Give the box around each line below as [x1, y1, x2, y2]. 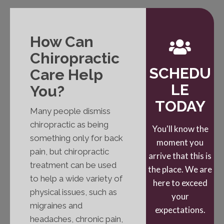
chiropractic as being [30, 119, 108, 129]
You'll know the [151, 123, 208, 134]
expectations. [154, 204, 205, 215]
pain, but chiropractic [30, 146, 109, 156]
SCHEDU [149, 64, 211, 82]
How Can [30, 32, 93, 50]
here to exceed [152, 177, 207, 188]
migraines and [30, 200, 82, 210]
